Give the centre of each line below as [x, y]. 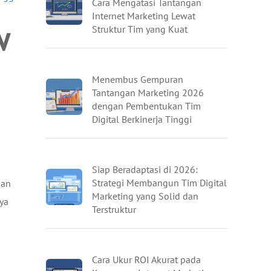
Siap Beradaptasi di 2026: [145, 169]
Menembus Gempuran [138, 79]
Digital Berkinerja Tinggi [142, 119]
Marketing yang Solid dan [145, 196]
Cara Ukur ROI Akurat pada [146, 260]
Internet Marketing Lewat [144, 16]
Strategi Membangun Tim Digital [159, 183]
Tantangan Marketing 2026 [148, 93]
